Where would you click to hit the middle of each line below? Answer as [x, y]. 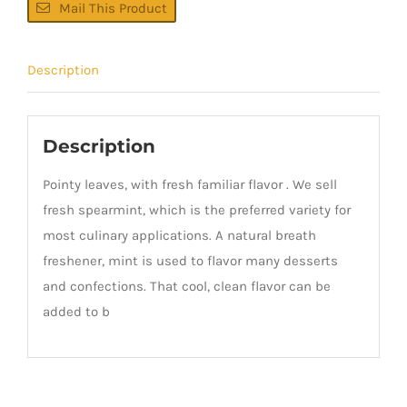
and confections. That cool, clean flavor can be [186, 287]
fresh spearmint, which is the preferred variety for [196, 210]
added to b [76, 312]
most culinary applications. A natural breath [179, 236]
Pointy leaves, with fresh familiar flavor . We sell [189, 185]
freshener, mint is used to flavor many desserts [190, 261]
